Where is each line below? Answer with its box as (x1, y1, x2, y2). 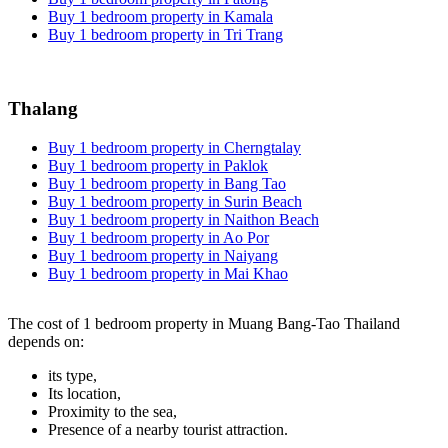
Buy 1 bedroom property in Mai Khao (48, 264, 288, 282)
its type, (48, 366, 97, 384)
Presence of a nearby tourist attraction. (48, 420, 288, 438)
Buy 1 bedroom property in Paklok (48, 156, 268, 174)
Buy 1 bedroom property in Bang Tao (48, 174, 286, 192)
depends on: (8, 332, 84, 350)
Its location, (48, 384, 121, 402)
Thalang (8, 98, 78, 120)
